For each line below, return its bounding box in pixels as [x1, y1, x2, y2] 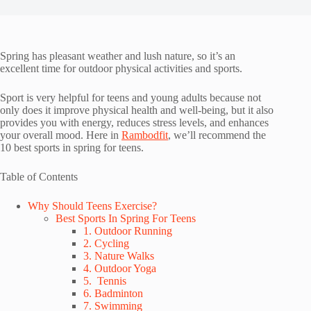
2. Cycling [83, 237, 129, 249]
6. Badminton [83, 287, 143, 299]
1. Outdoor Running [83, 225, 172, 237]
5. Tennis [83, 275, 126, 287]
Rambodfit [121, 129, 168, 141]
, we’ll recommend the [168, 129, 266, 141]
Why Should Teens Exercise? [28, 200, 157, 212]
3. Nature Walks [83, 250, 154, 262]
